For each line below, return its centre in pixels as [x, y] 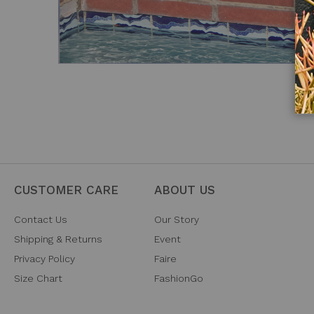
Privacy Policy [45, 259]
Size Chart [38, 278]
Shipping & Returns [58, 239]
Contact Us [41, 219]
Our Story [177, 219]
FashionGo [179, 278]
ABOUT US [185, 190]
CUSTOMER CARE [66, 190]
